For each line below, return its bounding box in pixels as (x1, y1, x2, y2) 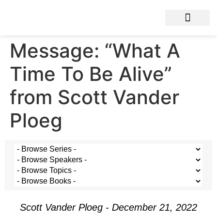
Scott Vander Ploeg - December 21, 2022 (20, 202, 197, 213)
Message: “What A (10, 39, 180, 62)
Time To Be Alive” (10, 62, 172, 86)
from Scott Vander (10, 85, 179, 109)
